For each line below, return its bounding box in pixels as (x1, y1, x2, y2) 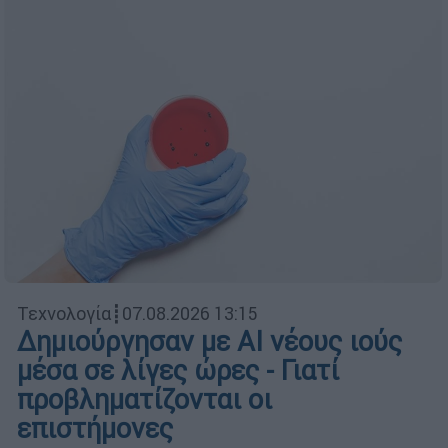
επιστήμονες (17, 411, 173, 445)
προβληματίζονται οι (17, 382, 272, 416)
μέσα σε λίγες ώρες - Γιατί (17, 353, 339, 387)
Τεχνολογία (17, 301, 111, 325)
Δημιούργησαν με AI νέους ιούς (17, 324, 402, 358)
